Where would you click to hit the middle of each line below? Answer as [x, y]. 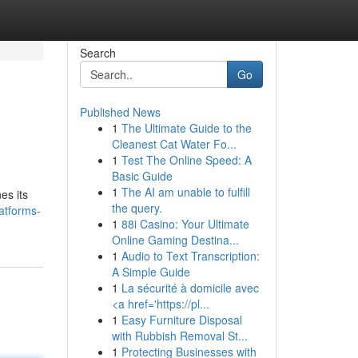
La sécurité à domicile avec [190, 288]
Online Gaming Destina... [175, 240]
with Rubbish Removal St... [179, 336]
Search [97, 53]
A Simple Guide [151, 272]
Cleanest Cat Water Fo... [174, 144]
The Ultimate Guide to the [186, 128]
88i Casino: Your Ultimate [185, 224]
